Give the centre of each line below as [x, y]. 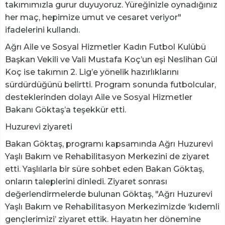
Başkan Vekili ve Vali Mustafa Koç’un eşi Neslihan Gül [111, 59]
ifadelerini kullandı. [42, 30]
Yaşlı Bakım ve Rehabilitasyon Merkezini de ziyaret [107, 156]
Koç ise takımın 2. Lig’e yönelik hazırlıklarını [92, 72]
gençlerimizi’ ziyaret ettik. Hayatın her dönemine [103, 219]
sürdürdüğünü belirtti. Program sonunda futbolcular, [110, 84]
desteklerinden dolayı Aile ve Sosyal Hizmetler [99, 97]
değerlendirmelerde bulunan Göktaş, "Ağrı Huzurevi [109, 194]
